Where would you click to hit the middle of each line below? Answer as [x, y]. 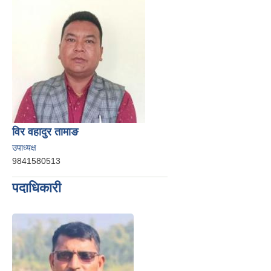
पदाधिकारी [37, 188]
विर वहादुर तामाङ [45, 132]
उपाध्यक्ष [24, 148]
